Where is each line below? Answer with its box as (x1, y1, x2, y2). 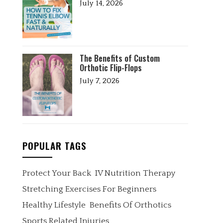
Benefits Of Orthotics (89, 201, 171, 210)
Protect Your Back (22, 169, 91, 178)
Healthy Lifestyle (22, 201, 86, 210)
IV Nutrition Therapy (95, 169, 175, 178)
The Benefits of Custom (79, 52, 160, 64)
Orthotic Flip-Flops (79, 62, 142, 74)
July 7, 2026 (79, 77, 119, 85)
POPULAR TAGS (22, 138, 87, 152)
